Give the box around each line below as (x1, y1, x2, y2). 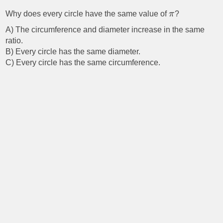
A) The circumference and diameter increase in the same (5, 25, 205, 34)
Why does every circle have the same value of (5, 9, 169, 18)
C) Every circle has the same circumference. (5, 58, 161, 67)
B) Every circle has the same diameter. (5, 47, 141, 56)
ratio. (5, 36, 23, 45)
